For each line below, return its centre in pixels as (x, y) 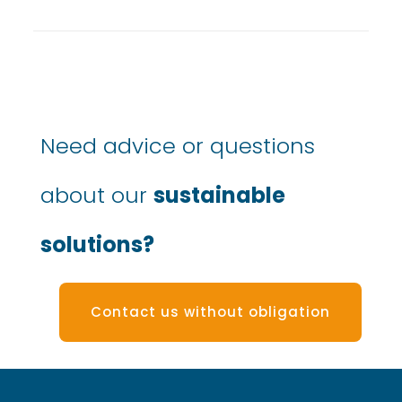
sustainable (219, 196)
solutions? (97, 245)
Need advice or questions (178, 146)
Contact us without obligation (210, 312)
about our (97, 196)
